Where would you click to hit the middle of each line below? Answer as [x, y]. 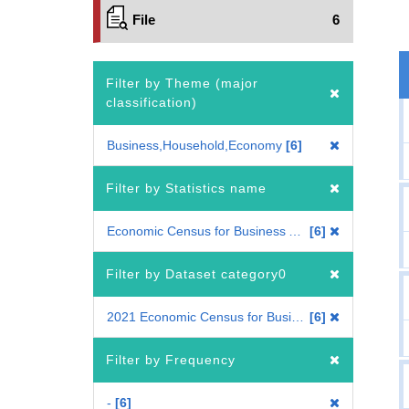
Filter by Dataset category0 [196, 274]
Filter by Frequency [171, 360]
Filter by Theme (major [182, 83]
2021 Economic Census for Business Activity [298, 317]
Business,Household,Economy [194, 145]
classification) [152, 102]
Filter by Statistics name [186, 188]
